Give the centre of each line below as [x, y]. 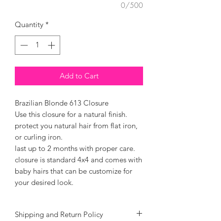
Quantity [29, 24]
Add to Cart [79, 75]
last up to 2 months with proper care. [75, 148]
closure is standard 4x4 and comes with [78, 159]
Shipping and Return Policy [59, 214]
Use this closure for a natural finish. [71, 114]
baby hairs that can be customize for [74, 171]
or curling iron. [39, 137]
